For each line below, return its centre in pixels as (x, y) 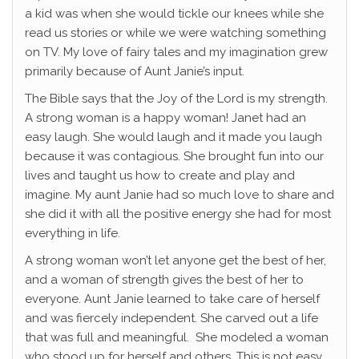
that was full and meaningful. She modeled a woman (177, 338)
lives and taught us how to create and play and (160, 176)
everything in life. (73, 234)
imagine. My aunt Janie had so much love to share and (179, 195)
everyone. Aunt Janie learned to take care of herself (172, 299)
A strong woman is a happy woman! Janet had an (165, 118)
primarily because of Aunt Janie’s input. (135, 72)
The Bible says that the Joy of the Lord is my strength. (176, 99)
